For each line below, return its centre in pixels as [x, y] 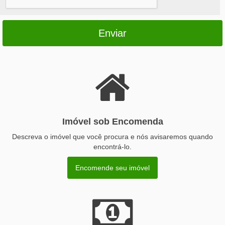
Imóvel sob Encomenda [113, 121]
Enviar [113, 33]
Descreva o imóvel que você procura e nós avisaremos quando [113, 136]
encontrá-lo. [113, 146]
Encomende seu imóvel [113, 167]
